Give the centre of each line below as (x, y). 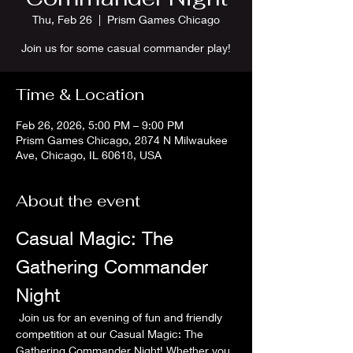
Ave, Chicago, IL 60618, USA (89, 155)
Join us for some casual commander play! (126, 48)
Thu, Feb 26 (62, 19)
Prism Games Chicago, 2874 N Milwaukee (122, 140)
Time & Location (80, 95)
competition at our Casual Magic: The (111, 334)
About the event (78, 201)
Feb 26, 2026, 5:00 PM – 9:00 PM (100, 125)
